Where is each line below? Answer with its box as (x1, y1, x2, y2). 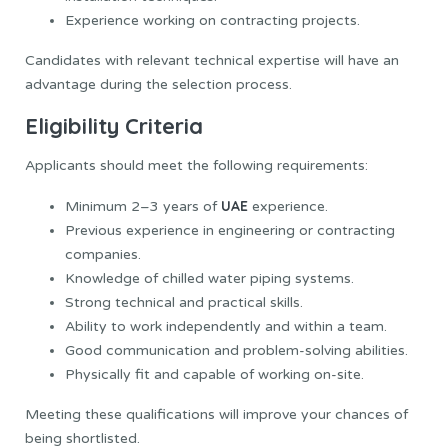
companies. (65, 246, 141, 264)
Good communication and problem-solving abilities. (65, 342, 408, 360)
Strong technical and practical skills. (65, 294, 303, 312)
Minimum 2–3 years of (65, 198, 221, 216)
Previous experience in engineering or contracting (65, 222, 395, 240)
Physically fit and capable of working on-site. (65, 366, 364, 384)
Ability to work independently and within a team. (65, 318, 387, 336)
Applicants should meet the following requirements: (25, 157, 368, 175)
